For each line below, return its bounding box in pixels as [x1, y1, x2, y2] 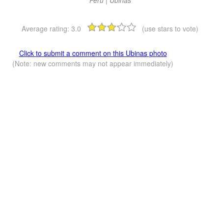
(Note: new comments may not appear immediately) [12, 58, 174, 68]
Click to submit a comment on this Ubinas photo [19, 48, 167, 58]
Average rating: [22, 23, 71, 33]
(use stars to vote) [142, 23, 198, 33]
